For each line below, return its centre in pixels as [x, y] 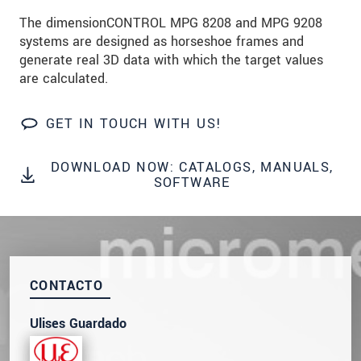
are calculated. [64, 79]
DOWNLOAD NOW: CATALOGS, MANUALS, [192, 168]
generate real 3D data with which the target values [171, 60]
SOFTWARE [192, 183]
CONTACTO [67, 286]
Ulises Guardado [78, 324]
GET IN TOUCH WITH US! [134, 124]
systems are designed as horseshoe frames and [162, 42]
